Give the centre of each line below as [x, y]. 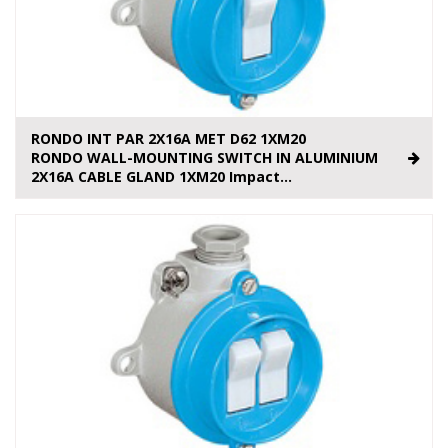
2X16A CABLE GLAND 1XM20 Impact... [161, 177]
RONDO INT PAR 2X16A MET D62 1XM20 [168, 139]
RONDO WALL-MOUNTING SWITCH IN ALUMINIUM [204, 158]
